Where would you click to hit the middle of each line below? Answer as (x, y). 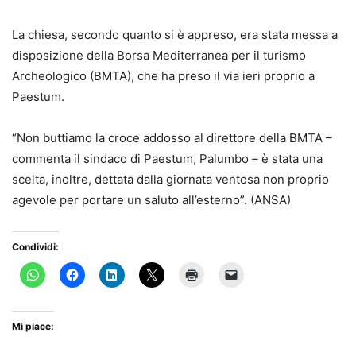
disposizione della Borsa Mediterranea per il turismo (159, 55)
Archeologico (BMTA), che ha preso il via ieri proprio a (163, 76)
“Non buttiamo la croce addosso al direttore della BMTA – (172, 138)
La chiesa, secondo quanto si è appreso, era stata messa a (175, 35)
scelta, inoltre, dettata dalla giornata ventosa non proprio (170, 179)
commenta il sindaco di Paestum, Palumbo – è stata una (167, 159)
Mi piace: (33, 326)
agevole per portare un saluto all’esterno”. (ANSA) (151, 200)
